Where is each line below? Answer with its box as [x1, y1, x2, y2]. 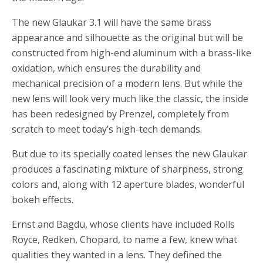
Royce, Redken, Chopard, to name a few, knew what [12, 233, 237, 247]
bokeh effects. [12, 193, 73, 207]
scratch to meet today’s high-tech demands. [12, 123, 202, 136]
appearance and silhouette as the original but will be [12, 31, 243, 45]
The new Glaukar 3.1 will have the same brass [12, 16, 211, 29]
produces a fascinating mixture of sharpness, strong [12, 163, 243, 176]
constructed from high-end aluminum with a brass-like [12, 46, 251, 60]
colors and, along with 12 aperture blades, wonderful [12, 178, 244, 191]
